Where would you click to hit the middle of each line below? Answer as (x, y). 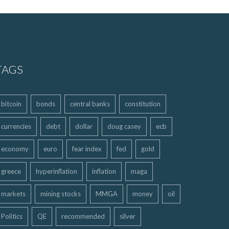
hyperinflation (56, 171)
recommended (83, 216)
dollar (84, 126)
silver (128, 216)
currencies (16, 126)
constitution (143, 104)
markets (13, 194)
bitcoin (11, 104)
